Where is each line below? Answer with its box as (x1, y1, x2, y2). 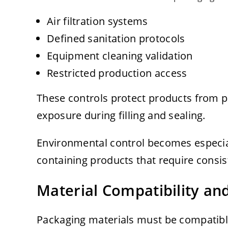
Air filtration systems (47, 14, 148, 28)
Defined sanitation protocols (47, 32, 185, 46)
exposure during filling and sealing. (37, 108, 206, 123)
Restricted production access (47, 66, 187, 80)
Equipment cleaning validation (47, 49, 193, 63)
